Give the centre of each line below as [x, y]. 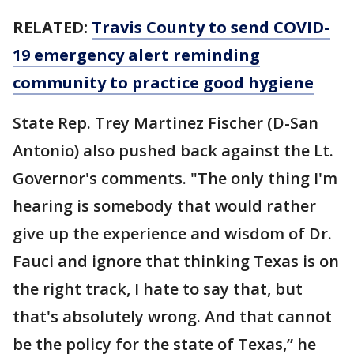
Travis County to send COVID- [211, 27]
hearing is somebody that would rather [164, 206]
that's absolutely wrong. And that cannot [172, 316]
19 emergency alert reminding [136, 55]
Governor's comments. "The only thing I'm [175, 178]
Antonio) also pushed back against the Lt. [173, 151]
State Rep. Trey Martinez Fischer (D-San [166, 123]
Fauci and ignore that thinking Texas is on [176, 261]
